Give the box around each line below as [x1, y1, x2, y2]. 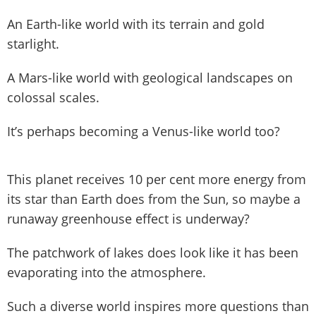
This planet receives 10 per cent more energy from [7, 170, 306, 188]
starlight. [7, 35, 59, 52]
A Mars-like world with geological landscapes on [7, 68, 293, 86]
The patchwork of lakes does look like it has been [7, 243, 298, 261]
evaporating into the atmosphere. [7, 263, 206, 281]
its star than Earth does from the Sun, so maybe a [7, 190, 300, 207]
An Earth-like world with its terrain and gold [7, 15, 265, 32]
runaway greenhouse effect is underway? [7, 209, 250, 227]
